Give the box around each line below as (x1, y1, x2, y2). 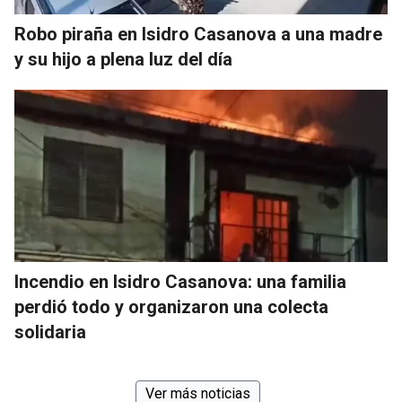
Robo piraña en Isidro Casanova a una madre (14, 22, 382, 45)
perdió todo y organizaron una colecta (14, 295, 328, 318)
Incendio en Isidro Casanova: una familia (14, 270, 346, 293)
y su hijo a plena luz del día (14, 48, 232, 70)
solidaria (14, 320, 86, 343)
